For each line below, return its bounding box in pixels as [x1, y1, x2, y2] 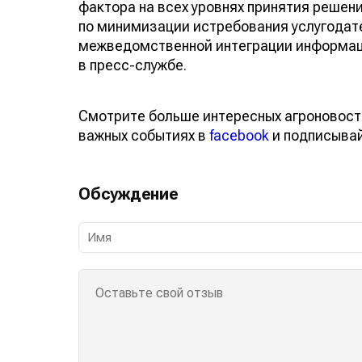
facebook [209, 126, 269, 144]
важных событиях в [78, 126, 209, 144]
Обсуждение [78, 183, 179, 204]
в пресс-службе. [78, 56, 187, 74]
